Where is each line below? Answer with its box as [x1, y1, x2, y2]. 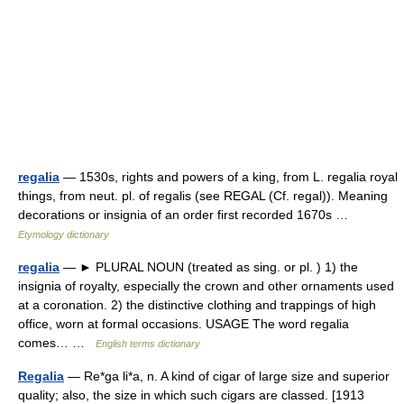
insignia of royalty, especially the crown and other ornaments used [18, 278, 394, 293]
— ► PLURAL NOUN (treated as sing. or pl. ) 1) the [60, 259, 358, 274]
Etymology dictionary [18, 228, 109, 240]
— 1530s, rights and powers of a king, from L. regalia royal [60, 169, 398, 184]
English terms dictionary [96, 337, 200, 349]
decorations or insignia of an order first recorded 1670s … [18, 207, 355, 222]
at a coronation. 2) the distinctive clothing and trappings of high [18, 297, 376, 312]
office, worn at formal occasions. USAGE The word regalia [18, 316, 349, 331]
